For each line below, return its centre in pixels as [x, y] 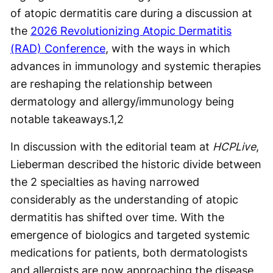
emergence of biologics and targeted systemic [130, 235]
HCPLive [234, 146]
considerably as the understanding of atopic [124, 199]
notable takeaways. [60, 119]
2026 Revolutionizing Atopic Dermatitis [131, 30]
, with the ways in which [168, 48]
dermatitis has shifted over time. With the [117, 217]
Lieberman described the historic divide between [136, 164]
